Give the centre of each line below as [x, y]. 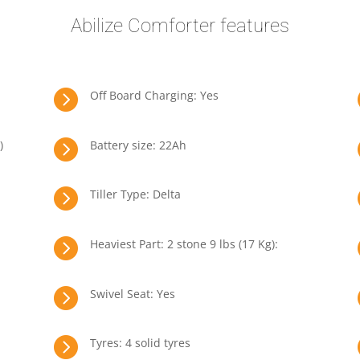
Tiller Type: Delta [135, 194]
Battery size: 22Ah [138, 145]
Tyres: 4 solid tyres [140, 343]
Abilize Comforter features [180, 25]
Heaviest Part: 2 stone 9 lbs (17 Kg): [184, 243]
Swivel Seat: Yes [132, 293]
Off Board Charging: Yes [154, 96]
